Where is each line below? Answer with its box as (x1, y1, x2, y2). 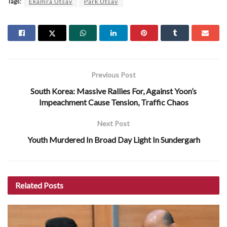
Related (15, 180, 42, 190)
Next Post (97, 119, 130, 128)
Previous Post (91, 70, 136, 79)
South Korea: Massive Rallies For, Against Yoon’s (30, 86, 197, 96)
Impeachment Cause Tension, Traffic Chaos (39, 97, 188, 107)
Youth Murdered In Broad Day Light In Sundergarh (27, 134, 200, 144)
